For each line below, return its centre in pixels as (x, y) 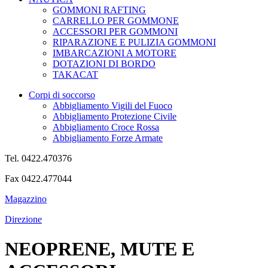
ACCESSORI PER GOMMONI (115, 32)
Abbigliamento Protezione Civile (115, 117)
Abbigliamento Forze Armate (108, 138)
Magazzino (26, 199)
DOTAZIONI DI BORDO (104, 64)
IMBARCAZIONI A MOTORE (115, 53)
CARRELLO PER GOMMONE (116, 21)
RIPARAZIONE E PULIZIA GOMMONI (134, 42)
